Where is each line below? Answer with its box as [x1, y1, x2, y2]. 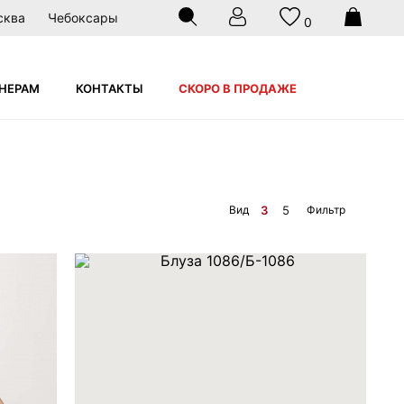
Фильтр [306, 203, 345, 216]
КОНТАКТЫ [76, 81, 142, 96]
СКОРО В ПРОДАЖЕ [179, 81, 297, 96]
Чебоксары [47, 10, 118, 25]
